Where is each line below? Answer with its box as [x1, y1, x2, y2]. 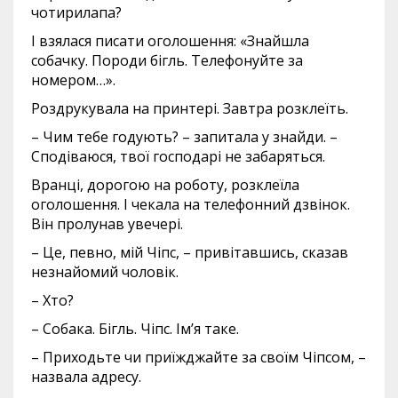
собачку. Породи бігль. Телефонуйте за [31, 51, 303, 70]
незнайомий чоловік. [31, 262, 179, 282]
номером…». [31, 70, 115, 90]
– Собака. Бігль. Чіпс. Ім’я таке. [31, 319, 239, 338]
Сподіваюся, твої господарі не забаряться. [31, 147, 325, 166]
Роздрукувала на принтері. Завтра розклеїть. [31, 99, 348, 118]
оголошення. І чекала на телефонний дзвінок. [31, 195, 350, 214]
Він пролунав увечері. [31, 214, 183, 234]
